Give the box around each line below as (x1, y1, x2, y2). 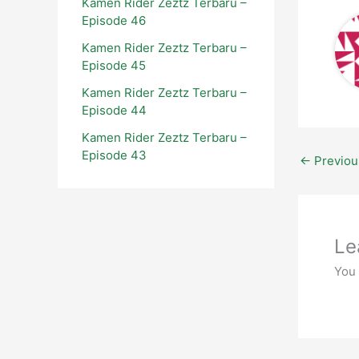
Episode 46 (82, 12, 146, 28)
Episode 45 (82, 57, 146, 73)
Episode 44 (82, 102, 147, 118)
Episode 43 (82, 147, 147, 163)
